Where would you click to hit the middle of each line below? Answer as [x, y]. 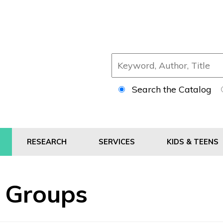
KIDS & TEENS [194, 142]
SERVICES [118, 142]
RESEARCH [48, 142]
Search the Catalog [173, 89]
